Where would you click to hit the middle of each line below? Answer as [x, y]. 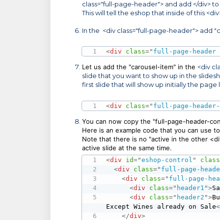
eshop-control [167, 160]
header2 [191, 197]
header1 [191, 188]
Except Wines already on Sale [161, 207]
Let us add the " [107, 67]
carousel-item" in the [164, 67]
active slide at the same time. [128, 148]
